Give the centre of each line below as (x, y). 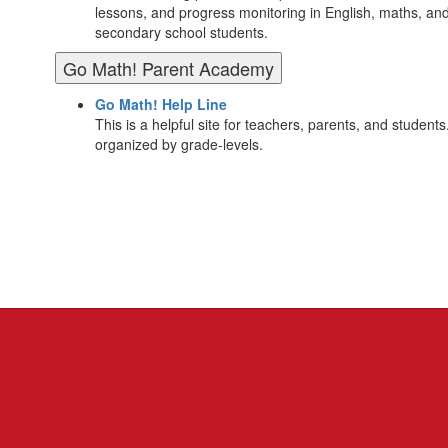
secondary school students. (181, 32)
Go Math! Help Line (161, 104)
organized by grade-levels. (179, 144)
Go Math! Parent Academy (168, 68)
